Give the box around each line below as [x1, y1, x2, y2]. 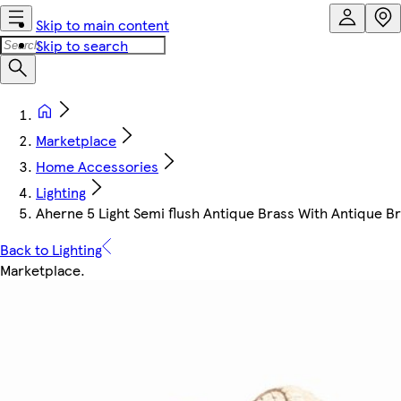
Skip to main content [36, 14, 169, 35]
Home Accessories [36, 156, 158, 176]
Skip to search [36, 35, 128, 55]
